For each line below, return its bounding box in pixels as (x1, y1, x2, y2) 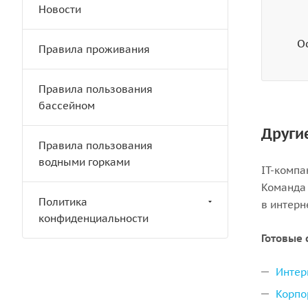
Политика (38, 195, 87, 208)
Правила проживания (38, 43, 150, 56)
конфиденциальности (38, 212, 148, 225)
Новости (38, 3, 81, 16)
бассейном (38, 99, 95, 112)
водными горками (38, 155, 130, 168)
